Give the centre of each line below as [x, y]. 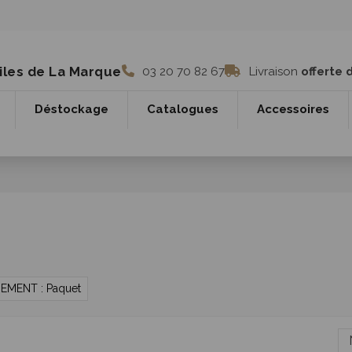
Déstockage [71, 110]
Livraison [273, 72]
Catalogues [183, 110]
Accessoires [293, 110]
